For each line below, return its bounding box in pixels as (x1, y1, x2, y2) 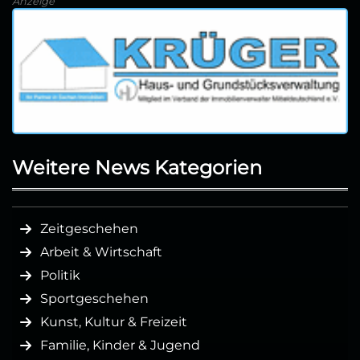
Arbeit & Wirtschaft (40, 243, 162, 260)
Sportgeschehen (40, 290, 149, 306)
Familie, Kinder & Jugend (40, 337, 200, 353)
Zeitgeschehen (40, 220, 138, 236)
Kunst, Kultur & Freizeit (40, 313, 187, 329)
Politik (40, 267, 80, 283)
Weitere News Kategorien (12, 155, 262, 179)
